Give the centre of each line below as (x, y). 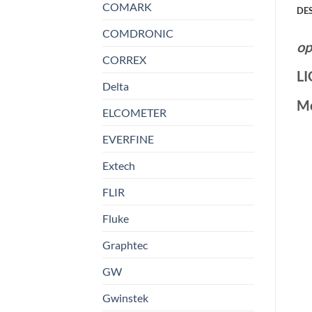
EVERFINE (128, 139)
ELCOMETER (134, 113)
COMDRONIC (138, 33)
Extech (119, 166)
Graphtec (125, 245)
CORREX (124, 60)
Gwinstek (125, 298)
